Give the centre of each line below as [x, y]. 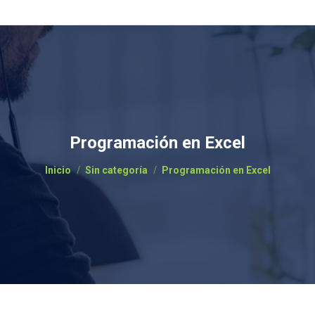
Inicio [58, 170]
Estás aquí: [71, 163]
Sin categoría [116, 170]
